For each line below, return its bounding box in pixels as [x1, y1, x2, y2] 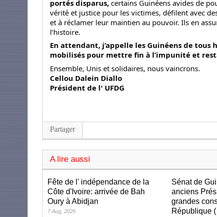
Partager [50, 124, 75, 133]
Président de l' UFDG [50, 82, 124, 93]
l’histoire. [50, 27, 80, 37]
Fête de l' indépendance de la [47, 177, 149, 186]
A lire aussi [50, 154, 90, 164]
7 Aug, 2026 [47, 208, 76, 214]
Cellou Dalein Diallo [50, 73, 122, 83]
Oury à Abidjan [47, 197, 98, 205]
